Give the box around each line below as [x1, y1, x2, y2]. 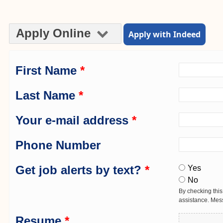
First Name [15, 64, 80, 78]
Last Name [15, 89, 79, 103]
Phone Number [15, 138, 101, 152]
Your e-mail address [15, 113, 132, 127]
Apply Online [16, 26, 94, 40]
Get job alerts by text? [15, 163, 145, 177]
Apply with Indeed [128, 29, 201, 40]
